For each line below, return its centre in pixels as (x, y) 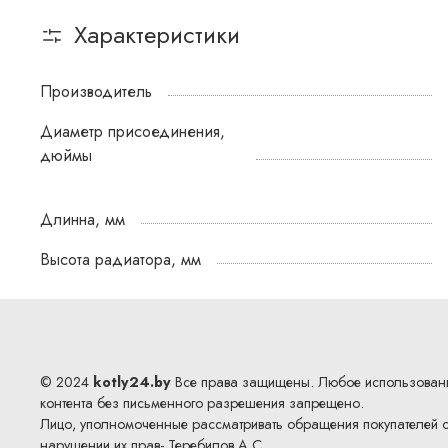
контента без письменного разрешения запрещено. (202, 403)
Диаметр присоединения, (132, 131)
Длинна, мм (82, 219)
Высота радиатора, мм (120, 259)
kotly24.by (132, 382)
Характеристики (157, 35)
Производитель (96, 91)
